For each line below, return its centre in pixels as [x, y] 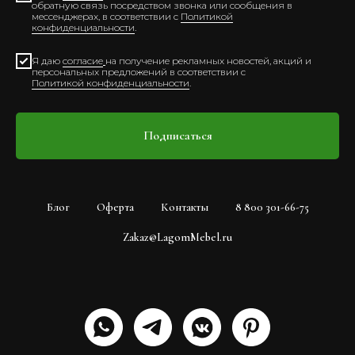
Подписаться [177, 136]
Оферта [115, 208]
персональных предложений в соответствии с [139, 71]
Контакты [184, 208]
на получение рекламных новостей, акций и [208, 60]
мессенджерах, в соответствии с [106, 16]
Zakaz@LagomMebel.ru [177, 238]
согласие [83, 60]
